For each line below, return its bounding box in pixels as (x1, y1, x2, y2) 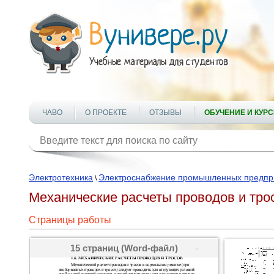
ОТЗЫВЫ (149, 108, 182, 117)
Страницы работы (29, 215, 111, 225)
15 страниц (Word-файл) (70, 243, 178, 253)
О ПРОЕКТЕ (85, 108, 127, 117)
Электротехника (29, 172, 93, 182)
